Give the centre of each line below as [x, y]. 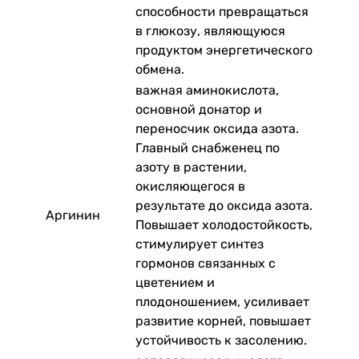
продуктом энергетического [224, 50]
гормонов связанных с [206, 263]
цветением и [175, 282]
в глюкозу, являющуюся [210, 30]
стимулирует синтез [200, 244]
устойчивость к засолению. [221, 340]
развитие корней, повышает [223, 321]
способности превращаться [222, 11]
